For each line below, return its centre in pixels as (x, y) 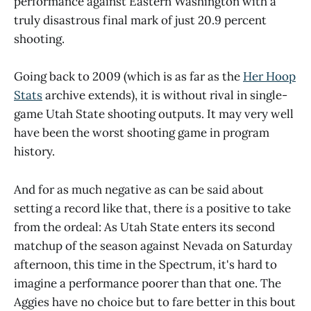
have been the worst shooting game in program (142, 133)
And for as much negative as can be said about (139, 189)
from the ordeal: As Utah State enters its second (144, 227)
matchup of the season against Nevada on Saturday (153, 245)
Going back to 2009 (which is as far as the (128, 77)
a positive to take (244, 208)
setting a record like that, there (100, 208)
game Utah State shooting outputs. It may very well (154, 114)
